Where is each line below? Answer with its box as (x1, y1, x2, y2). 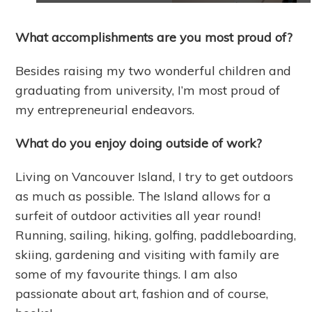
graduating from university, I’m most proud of (15, 81, 281, 98)
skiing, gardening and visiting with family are (15, 246, 280, 263)
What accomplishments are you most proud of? (15, 29, 293, 45)
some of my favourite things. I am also (15, 265, 238, 282)
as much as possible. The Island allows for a (15, 187, 272, 204)
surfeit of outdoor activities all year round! (15, 207, 261, 224)
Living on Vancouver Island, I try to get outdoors (15, 168, 294, 185)
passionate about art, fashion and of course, (15, 285, 269, 302)
